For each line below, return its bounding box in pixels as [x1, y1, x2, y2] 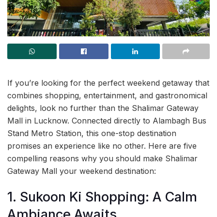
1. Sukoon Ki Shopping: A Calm [7, 188, 197, 205]
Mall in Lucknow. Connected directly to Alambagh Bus [7, 116, 206, 125]
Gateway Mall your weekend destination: [7, 166, 156, 176]
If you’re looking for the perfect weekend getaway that [7, 78, 209, 88]
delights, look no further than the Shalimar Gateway [7, 103, 199, 113]
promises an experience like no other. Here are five [7, 141, 197, 151]
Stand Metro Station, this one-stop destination [7, 128, 176, 138]
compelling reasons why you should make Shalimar [7, 154, 198, 163]
